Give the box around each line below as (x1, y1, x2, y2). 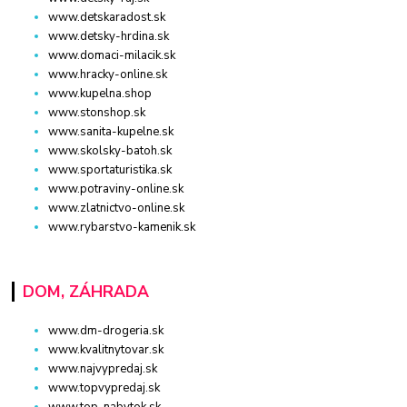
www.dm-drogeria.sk (48, 322, 164, 339)
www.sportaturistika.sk (48, 161, 173, 178)
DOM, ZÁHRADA (22, 280, 149, 303)
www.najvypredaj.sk (48, 360, 158, 377)
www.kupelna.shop (48, 84, 153, 102)
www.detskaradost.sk (48, 8, 166, 25)
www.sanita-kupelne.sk (48, 123, 174, 140)
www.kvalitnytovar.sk (48, 341, 164, 358)
